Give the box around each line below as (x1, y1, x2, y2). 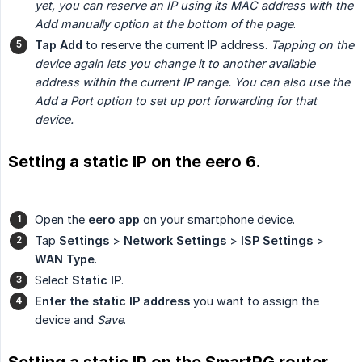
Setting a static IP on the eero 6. (8, 151, 261, 171)
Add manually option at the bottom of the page (35, 16, 293, 31)
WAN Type (35, 251, 95, 266)
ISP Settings (241, 233, 313, 247)
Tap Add (35, 37, 82, 52)
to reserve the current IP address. (82, 37, 271, 52)
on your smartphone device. (140, 212, 295, 226)
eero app (88, 212, 140, 226)
